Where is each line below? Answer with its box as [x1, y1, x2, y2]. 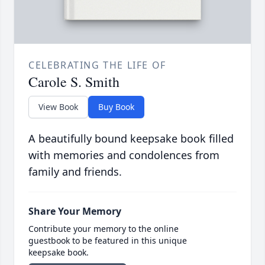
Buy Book [98, 101, 134, 113]
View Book [38, 101, 78, 113]
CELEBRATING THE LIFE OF [28, 59, 166, 72]
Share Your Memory [28, 205, 121, 218]
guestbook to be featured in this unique [28, 235, 187, 247]
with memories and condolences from [28, 148, 219, 163]
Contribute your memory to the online [28, 223, 179, 235]
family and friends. [28, 164, 122, 179]
